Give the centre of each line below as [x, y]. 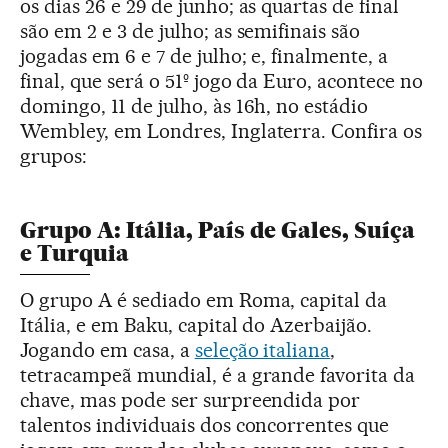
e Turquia [74, 253]
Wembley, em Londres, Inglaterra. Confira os [221, 130]
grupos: [53, 155]
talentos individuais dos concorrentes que [205, 424]
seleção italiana [262, 349]
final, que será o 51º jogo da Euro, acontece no [222, 80]
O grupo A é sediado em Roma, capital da [204, 299]
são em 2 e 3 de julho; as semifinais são [190, 30]
